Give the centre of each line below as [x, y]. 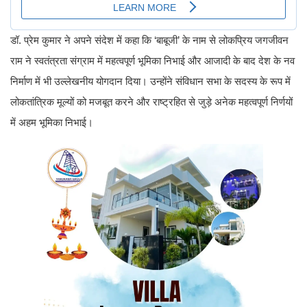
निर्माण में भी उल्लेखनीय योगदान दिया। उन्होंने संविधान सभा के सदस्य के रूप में [150, 81]
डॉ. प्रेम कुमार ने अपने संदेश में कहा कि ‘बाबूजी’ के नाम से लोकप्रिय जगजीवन [149, 40]
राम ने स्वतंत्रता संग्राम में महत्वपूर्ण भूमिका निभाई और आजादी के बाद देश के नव [152, 60]
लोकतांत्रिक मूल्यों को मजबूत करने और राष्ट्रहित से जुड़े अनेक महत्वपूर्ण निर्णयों [151, 101]
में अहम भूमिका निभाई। [52, 122]
